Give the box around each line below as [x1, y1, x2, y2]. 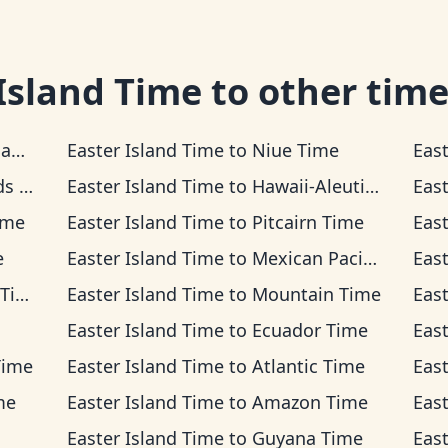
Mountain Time [251, 282, 381, 306]
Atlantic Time [251, 354, 365, 378]
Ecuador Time [251, 318, 368, 342]
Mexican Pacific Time [251, 246, 363, 270]
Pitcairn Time [251, 210, 364, 234]
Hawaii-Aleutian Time [251, 174, 365, 198]
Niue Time [251, 138, 339, 162]
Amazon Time [251, 390, 368, 414]
